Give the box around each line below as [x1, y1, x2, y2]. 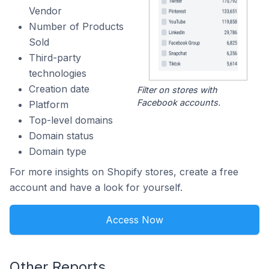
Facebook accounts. [136, 97, 220, 108]
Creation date [29, 82, 89, 95]
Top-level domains [29, 113, 113, 126]
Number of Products [29, 20, 124, 32]
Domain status [29, 129, 94, 142]
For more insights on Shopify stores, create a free [10, 165, 238, 178]
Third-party [29, 51, 81, 64]
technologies [29, 67, 86, 79]
